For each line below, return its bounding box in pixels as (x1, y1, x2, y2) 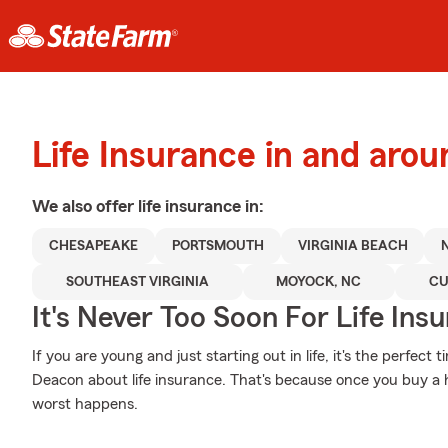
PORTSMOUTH (171, 239, 264, 253)
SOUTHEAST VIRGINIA (65, 275, 209, 289)
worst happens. (32, 396, 138, 412)
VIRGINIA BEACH (297, 239, 408, 253)
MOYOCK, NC (276, 275, 362, 289)
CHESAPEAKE (48, 239, 138, 253)
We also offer (32, 197, 138, 215)
